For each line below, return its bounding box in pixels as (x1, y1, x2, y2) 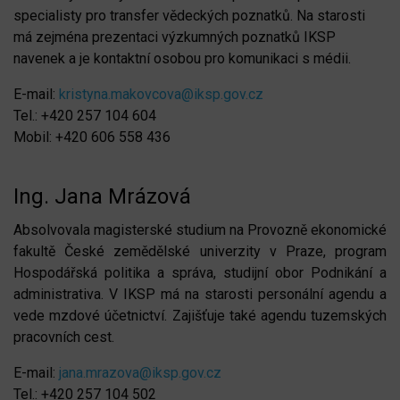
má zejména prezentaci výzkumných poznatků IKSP (13, 28, 336, 46)
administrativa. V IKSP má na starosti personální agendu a (13, 285, 387, 303)
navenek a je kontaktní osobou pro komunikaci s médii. (13, 49, 351, 67)
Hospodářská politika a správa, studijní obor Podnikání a (13, 263, 387, 281)
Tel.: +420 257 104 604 (13, 106, 156, 124)
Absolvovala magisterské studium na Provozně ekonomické (13, 221, 387, 238)
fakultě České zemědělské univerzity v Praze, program (13, 242, 387, 260)
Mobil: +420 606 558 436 (13, 128, 171, 146)
